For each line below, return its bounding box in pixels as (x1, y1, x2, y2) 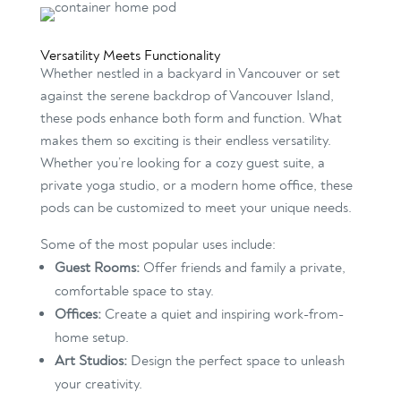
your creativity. (54, 375, 142, 394)
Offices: (54, 305, 101, 324)
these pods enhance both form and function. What (39, 109, 342, 128)
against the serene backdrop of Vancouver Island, (39, 87, 334, 106)
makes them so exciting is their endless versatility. (39, 132, 331, 150)
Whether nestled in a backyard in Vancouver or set (39, 64, 340, 83)
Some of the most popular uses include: (39, 235, 276, 254)
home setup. (54, 328, 129, 347)
